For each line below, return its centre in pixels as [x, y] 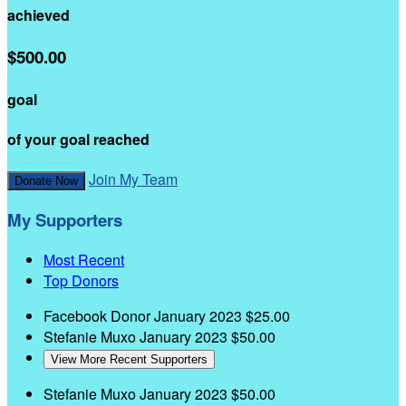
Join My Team [133, 179]
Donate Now [46, 181]
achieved [39, 15]
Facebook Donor [99, 315]
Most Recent [84, 259]
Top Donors [81, 280]
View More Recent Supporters [129, 359]
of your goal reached [78, 140]
